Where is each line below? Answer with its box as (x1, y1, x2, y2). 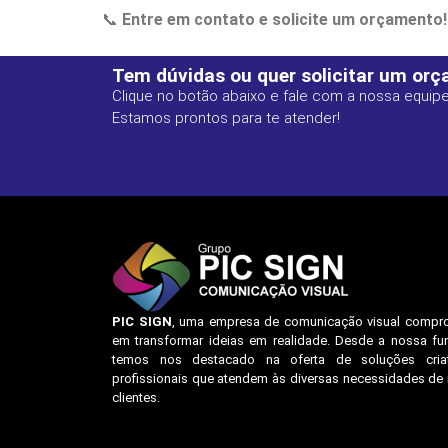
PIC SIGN (112, 314, 172, 330)
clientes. (112, 390, 160, 406)
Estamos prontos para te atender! (112, 109, 340, 128)
